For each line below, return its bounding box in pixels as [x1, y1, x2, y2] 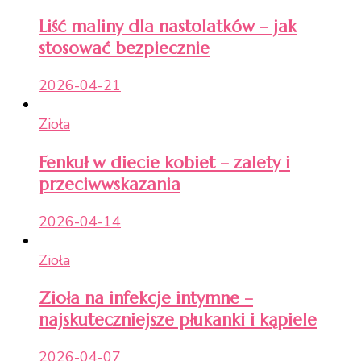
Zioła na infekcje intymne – [39, 286, 253, 309]
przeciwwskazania [39, 172, 180, 195]
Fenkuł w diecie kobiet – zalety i [39, 151, 290, 173]
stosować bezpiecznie [39, 37, 210, 60]
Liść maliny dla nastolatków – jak [39, 15, 297, 38]
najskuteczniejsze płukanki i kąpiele [39, 308, 317, 330]
